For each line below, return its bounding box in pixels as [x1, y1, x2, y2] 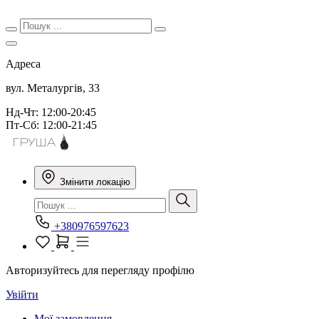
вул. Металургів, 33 [6, 82, 100, 94]
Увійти [6, 288, 38, 300]
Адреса [6, 58, 41, 70]
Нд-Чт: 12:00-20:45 [6, 106, 96, 118]
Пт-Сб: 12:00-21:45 [6, 119, 97, 131]
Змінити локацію [60, 177, 130, 187]
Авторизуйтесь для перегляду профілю [6, 264, 194, 276]
